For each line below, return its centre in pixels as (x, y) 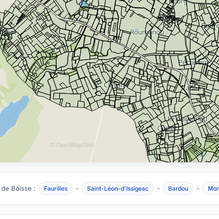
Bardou (178, 188)
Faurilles (55, 188)
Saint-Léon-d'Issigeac (118, 188)
